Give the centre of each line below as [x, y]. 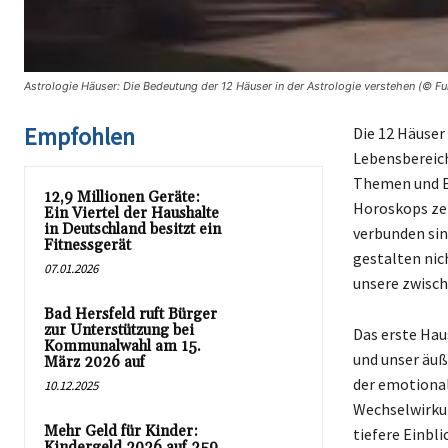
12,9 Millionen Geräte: [122, 197]
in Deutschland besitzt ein [132, 229]
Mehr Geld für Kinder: [121, 431]
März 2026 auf [94, 362]
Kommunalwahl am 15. [122, 346]
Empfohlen [79, 136]
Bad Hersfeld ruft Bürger [130, 314]
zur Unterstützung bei [119, 330]
